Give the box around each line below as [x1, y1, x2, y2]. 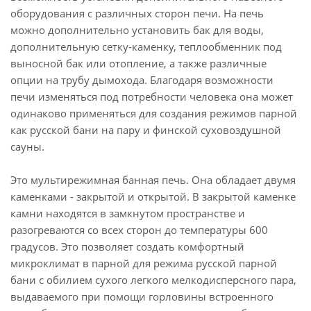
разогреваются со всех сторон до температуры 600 [10, 223, 268, 237]
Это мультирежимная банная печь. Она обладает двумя [10, 173, 296, 187]
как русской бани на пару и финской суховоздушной [10, 123, 281, 137]
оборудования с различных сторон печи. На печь [10, 6, 264, 20]
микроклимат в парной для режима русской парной [10, 256, 277, 270]
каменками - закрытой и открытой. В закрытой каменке [10, 190, 296, 203]
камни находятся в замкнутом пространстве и [10, 206, 245, 220]
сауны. [10, 140, 44, 153]
